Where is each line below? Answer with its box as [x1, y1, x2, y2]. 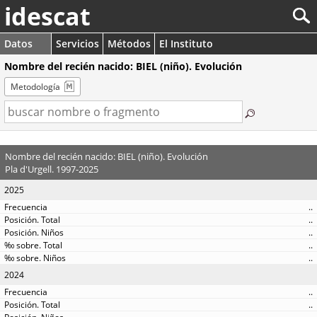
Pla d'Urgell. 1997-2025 [4, 162, 98, 175]
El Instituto [159, 37, 213, 50]
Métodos [108, 37, 151, 50]
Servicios [56, 37, 99, 50]
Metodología [11, 81, 60, 93]
